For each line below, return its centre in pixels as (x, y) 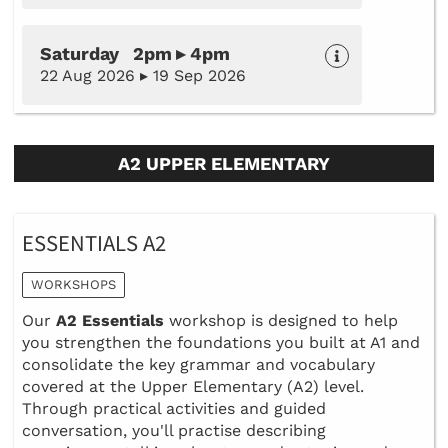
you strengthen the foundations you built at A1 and (221, 343)
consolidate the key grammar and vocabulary (198, 365)
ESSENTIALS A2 (94, 243)
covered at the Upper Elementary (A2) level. (193, 387)
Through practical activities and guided (174, 409)
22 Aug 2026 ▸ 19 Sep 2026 (143, 75)
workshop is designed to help (281, 321)
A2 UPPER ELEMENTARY (224, 163)
